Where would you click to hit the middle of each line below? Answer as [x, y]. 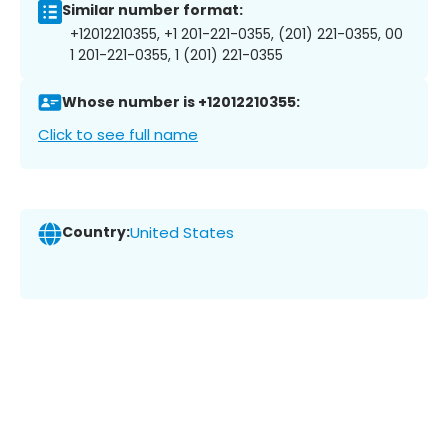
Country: [96, 232]
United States [182, 233]
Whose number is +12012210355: [181, 102]
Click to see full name [118, 134]
